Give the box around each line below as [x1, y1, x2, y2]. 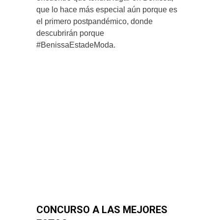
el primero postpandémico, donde [36, 17, 153, 26]
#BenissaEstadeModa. [36, 41, 115, 50]
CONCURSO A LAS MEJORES [36, 203, 167, 216]
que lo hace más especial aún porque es [36, 5, 177, 14]
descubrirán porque [36, 29, 104, 38]
